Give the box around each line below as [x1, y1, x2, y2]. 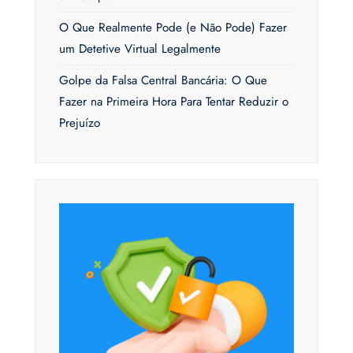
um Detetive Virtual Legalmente [59, 40, 221, 58]
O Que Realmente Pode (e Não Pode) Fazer [59, 19, 287, 37]
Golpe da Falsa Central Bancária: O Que [59, 72, 267, 90]
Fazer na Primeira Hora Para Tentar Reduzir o [59, 93, 288, 111]
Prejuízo [59, 114, 100, 132]
